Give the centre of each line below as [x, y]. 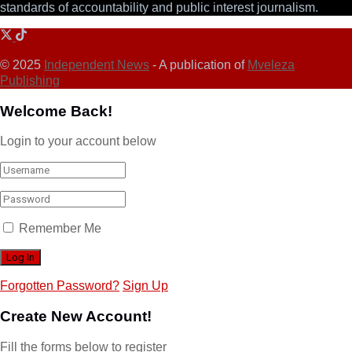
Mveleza [271, 64]
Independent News [97, 64]
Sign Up [145, 286]
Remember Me [60, 229]
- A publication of [198, 64]
